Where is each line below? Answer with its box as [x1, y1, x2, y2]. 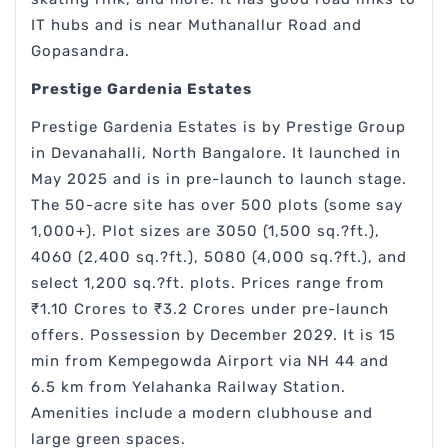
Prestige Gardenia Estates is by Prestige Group [31, 118, 406, 137]
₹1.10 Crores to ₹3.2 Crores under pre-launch [31, 300, 389, 319]
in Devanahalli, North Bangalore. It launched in [31, 144, 401, 163]
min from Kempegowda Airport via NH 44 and [31, 352, 389, 371]
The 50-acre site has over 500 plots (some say [31, 196, 403, 215]
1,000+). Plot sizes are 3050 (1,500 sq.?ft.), [31, 222, 380, 241]
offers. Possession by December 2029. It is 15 [31, 326, 396, 345]
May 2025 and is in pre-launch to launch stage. [31, 170, 407, 189]
